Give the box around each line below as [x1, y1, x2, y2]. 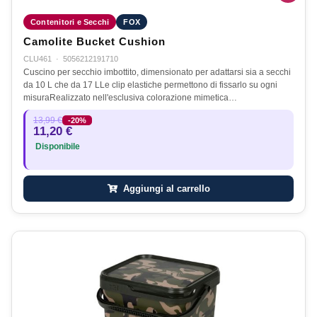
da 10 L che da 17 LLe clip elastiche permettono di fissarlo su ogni [23, 79, 277, 90]
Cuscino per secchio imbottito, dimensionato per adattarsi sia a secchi [23, 67, 291, 77]
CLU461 [23, 54, 52, 63]
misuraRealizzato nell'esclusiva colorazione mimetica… [23, 92, 237, 103]
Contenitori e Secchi [30, 17, 110, 26]
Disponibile [33, 142, 80, 151]
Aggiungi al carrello [120, 183, 210, 194]
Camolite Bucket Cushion [23, 35, 166, 47]
